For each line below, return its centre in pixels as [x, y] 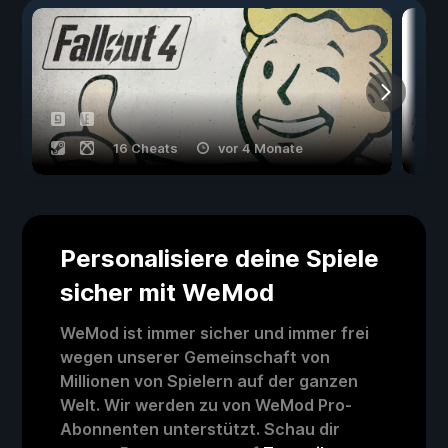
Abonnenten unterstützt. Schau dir [200, 429]
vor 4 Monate [260, 148]
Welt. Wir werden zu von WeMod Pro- [206, 405]
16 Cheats [145, 148]
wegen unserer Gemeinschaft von [195, 357]
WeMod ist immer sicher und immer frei [214, 333]
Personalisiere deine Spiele [219, 259]
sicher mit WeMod [167, 293]
